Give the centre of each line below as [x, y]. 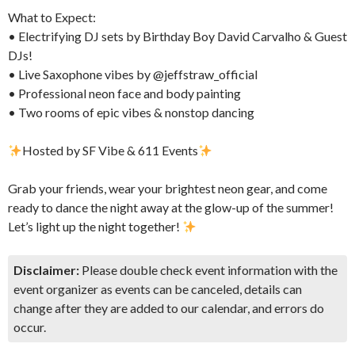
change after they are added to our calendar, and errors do [169, 308]
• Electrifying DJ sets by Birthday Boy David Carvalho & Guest [177, 36]
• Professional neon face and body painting [124, 93]
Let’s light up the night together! [95, 226]
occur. [30, 327]
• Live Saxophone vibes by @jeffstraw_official [133, 74]
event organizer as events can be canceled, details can [158, 289]
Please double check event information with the [208, 270]
